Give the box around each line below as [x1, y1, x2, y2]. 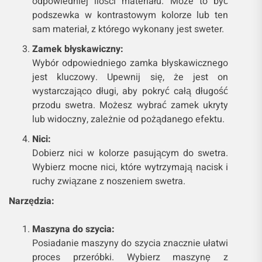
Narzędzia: [9, 194, 54, 209]
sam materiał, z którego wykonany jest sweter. [32, 22, 224, 37]
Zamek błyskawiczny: [32, 42, 123, 57]
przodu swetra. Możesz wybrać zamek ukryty [32, 98, 229, 113]
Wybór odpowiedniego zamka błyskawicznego [32, 56, 229, 71]
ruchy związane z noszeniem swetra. [32, 174, 185, 189]
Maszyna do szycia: [32, 222, 115, 237]
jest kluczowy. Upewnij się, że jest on [32, 70, 229, 85]
